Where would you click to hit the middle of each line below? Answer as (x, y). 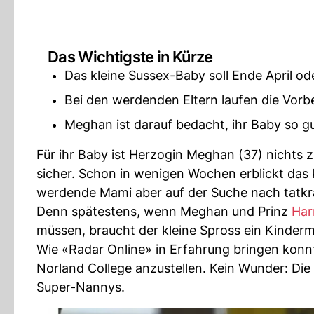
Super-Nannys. (81, 287)
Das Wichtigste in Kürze (130, 57)
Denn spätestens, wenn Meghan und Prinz (164, 211)
